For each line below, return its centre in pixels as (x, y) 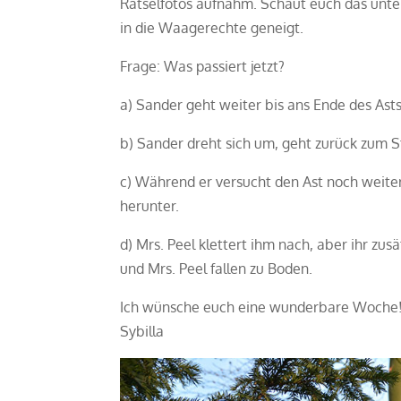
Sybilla (142, 332)
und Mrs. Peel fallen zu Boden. (217, 269)
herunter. (150, 206)
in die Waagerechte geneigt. (212, 28)
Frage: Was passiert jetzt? (203, 67)
